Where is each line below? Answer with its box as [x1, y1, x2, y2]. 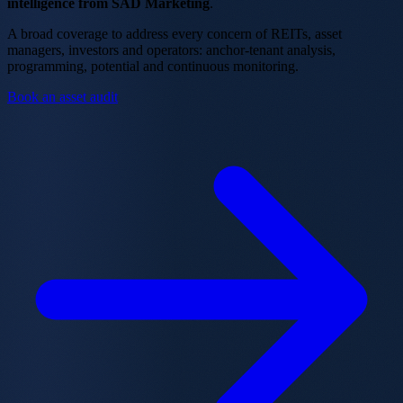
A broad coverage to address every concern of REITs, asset [7, 25, 342, 41]
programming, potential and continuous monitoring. [7, 58, 299, 74]
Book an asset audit [7, 88, 118, 104]
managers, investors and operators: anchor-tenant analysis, [7, 41, 336, 58]
